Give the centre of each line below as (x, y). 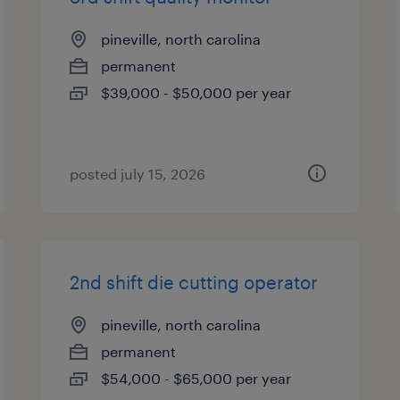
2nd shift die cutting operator (194, 282)
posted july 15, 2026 (138, 174)
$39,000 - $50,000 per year (196, 92)
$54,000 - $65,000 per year (196, 378)
